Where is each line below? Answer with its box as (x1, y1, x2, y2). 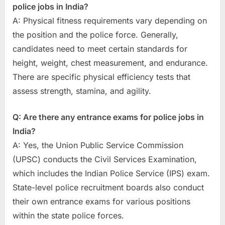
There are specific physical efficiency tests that (13, 72, 190, 82)
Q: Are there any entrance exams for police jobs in (13, 112, 204, 123)
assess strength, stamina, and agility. (13, 86, 151, 96)
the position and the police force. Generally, (13, 30, 178, 40)
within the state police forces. (13, 210, 124, 221)
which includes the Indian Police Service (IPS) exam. (13, 168, 210, 179)
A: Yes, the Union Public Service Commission (13, 140, 183, 151)
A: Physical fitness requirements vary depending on (13, 16, 207, 26)
